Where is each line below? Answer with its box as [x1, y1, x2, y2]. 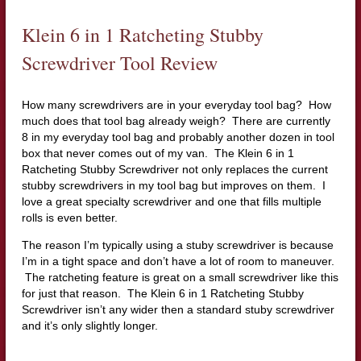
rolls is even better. [21, 210, 118, 224]
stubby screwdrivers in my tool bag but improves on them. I [21, 178, 326, 192]
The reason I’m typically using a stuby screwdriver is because [21, 238, 334, 251]
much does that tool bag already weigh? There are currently [21, 114, 330, 127]
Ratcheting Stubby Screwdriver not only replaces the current [21, 162, 328, 176]
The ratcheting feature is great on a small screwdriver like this [21, 270, 338, 284]
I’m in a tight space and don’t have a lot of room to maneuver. [21, 254, 334, 268]
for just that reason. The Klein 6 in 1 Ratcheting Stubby [21, 286, 304, 300]
